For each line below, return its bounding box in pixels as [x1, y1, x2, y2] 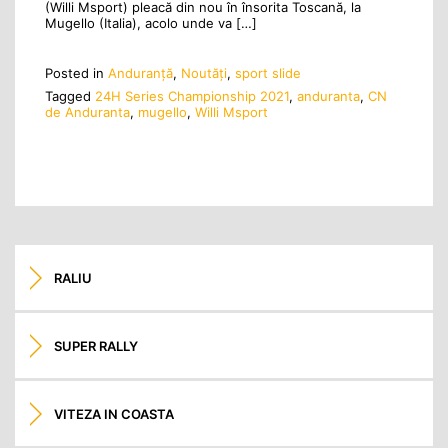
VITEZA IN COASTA [54, 405, 175, 422]
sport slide [235, 65, 301, 82]
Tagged [45, 87, 95, 104]
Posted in [45, 65, 108, 82]
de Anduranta [45, 103, 130, 120]
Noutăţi [181, 65, 227, 82]
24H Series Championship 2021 [95, 87, 289, 104]
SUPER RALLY [54, 337, 139, 354]
